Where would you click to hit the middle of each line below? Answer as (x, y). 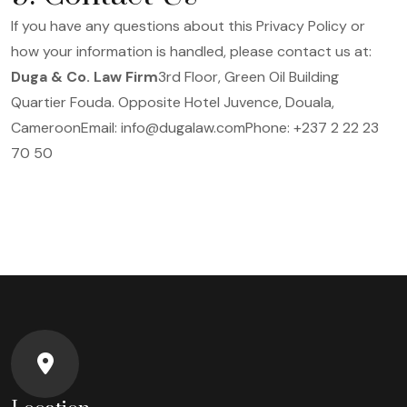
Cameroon (46, 128)
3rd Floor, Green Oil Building (248, 77)
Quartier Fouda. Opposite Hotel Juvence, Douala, (173, 102)
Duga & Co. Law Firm (84, 77)
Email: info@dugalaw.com (163, 128)
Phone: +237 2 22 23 (312, 128)
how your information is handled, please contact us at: (191, 51)
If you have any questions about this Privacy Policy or (188, 26)
